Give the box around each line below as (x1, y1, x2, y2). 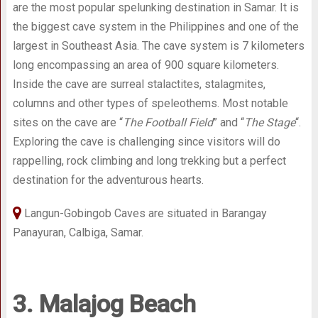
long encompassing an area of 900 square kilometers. (12, 58, 279, 72)
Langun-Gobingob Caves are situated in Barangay (21, 207, 267, 221)
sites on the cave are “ (12, 116, 123, 130)
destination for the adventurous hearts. (12, 173, 204, 187)
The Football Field (122, 116, 213, 130)
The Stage (243, 116, 295, 130)
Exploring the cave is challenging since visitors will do (12, 135, 280, 149)
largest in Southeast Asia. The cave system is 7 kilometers (12, 39, 305, 53)
